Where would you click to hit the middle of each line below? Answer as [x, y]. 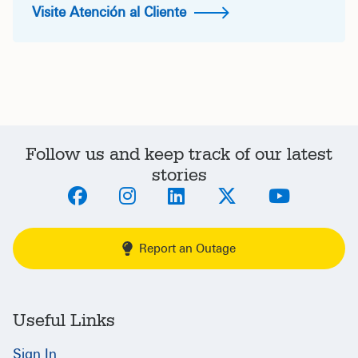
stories [179, 175]
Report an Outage [187, 248]
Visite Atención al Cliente [111, 12]
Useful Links [64, 320]
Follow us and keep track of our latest [179, 154]
